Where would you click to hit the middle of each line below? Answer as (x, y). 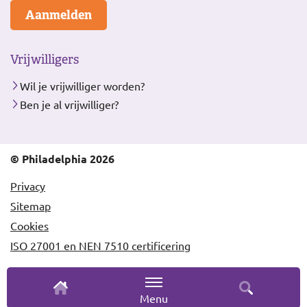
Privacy (28, 186)
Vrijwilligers (45, 60)
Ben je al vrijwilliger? (69, 105)
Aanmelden (59, 15)
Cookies (29, 226)
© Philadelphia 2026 (62, 159)
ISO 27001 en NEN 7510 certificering (100, 246)
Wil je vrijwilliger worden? (82, 86)
